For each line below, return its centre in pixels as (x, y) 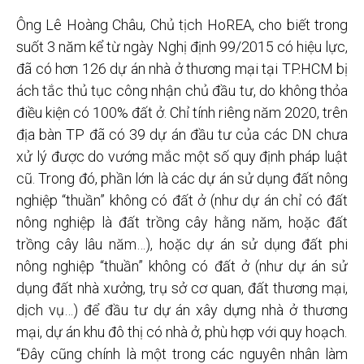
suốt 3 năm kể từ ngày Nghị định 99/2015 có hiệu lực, (182, 47)
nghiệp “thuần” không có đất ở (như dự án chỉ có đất (182, 201)
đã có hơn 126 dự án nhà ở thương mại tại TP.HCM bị (182, 69)
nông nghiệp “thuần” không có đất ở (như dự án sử (182, 266)
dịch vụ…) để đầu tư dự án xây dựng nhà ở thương (182, 310)
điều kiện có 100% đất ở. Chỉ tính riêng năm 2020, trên (182, 113)
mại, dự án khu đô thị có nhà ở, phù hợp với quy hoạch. (182, 332)
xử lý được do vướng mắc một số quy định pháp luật (182, 157)
